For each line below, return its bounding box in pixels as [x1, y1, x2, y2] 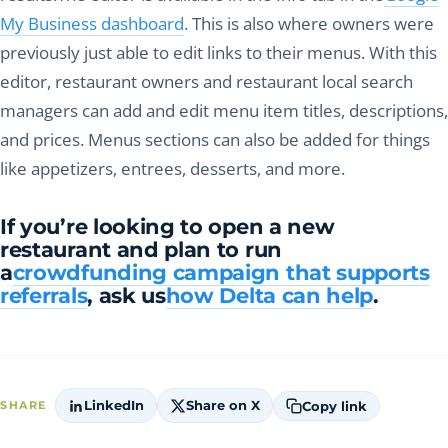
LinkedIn [83, 397, 144, 414]
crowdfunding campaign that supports [12, 260, 430, 286]
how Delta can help [165, 283, 374, 309]
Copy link [301, 397, 367, 414]
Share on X [185, 397, 260, 414]
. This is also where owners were [184, 12, 434, 36]
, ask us [87, 283, 166, 309]
